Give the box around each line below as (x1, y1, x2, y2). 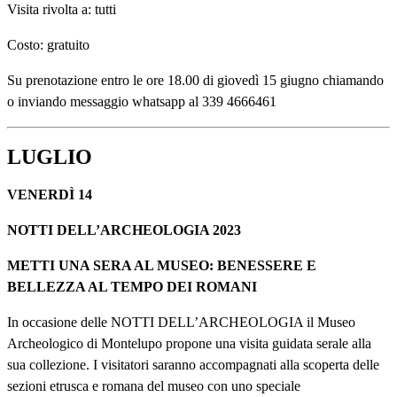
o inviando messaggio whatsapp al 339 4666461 (7, 93, 276, 109)
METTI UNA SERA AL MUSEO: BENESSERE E (7, 258, 316, 274)
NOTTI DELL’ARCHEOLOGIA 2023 (7, 222, 241, 238)
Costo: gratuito (7, 36, 90, 52)
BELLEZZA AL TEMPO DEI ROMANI (7, 279, 257, 295)
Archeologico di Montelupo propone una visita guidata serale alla (7, 336, 371, 352)
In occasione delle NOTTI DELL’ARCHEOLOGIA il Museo (7, 315, 355, 331)
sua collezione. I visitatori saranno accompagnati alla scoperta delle (7, 357, 379, 373)
